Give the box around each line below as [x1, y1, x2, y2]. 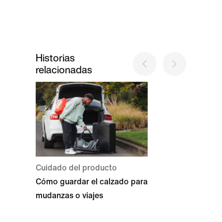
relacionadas [36, 62, 92, 77]
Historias [36, 51, 75, 65]
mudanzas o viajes [36, 191, 103, 200]
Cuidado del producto [36, 163, 117, 172]
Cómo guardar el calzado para [36, 177, 148, 186]
